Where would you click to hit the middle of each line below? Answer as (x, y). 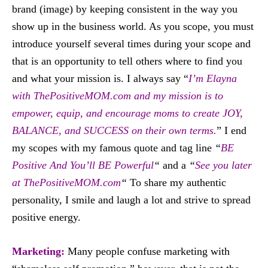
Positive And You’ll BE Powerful (83, 165)
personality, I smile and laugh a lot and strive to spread (131, 200)
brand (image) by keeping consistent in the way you (125, 9)
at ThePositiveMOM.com (66, 182)
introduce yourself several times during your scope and (131, 44)
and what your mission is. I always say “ (100, 78)
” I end (232, 130)
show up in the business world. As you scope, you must (133, 26)
